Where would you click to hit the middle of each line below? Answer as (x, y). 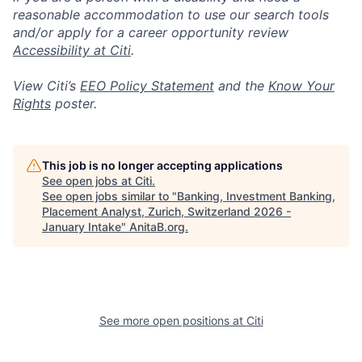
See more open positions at (173, 320)
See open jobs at (88, 181)
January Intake (82, 227)
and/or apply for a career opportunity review (151, 32)
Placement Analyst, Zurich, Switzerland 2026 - (166, 211)
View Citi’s (46, 86)
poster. (74, 103)
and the (241, 86)
